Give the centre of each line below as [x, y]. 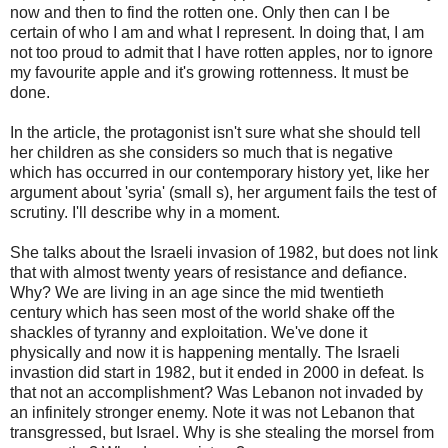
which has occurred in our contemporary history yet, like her [219, 172]
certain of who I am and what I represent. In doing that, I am [217, 32]
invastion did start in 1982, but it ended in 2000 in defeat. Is [217, 372]
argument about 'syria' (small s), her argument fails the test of [223, 192]
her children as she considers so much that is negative [201, 152]
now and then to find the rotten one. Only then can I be [200, 12]
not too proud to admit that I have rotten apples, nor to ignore [221, 52]
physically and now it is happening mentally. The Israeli [205, 352]
